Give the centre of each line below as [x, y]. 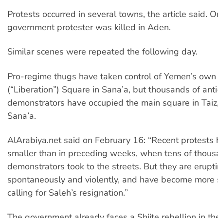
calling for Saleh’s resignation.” [68, 193]
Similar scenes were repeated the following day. [102, 52]
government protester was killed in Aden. [89, 27]
